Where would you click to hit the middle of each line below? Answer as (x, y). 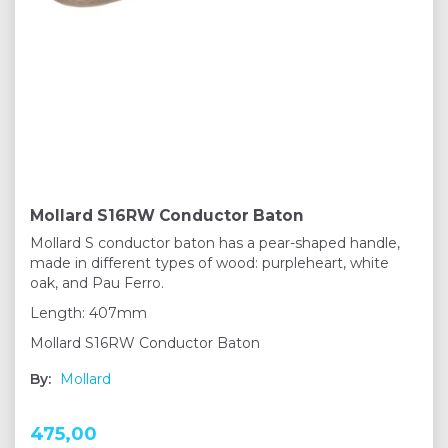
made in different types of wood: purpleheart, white (209, 263)
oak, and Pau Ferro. (99, 283)
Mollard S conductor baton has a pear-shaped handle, (215, 243)
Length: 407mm (90, 313)
